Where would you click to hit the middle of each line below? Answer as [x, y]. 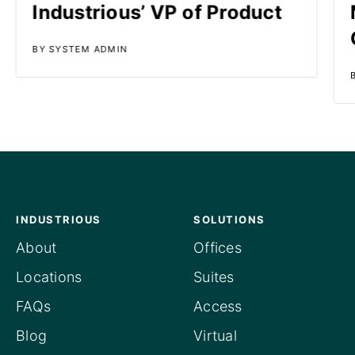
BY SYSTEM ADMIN [80, 49]
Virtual [215, 335]
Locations [49, 277]
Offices [218, 247]
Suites [214, 277]
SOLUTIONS [229, 219]
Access [218, 306]
